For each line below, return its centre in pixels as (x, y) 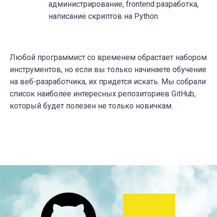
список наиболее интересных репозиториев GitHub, (103, 93)
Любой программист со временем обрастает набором (108, 57)
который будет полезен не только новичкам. (91, 106)
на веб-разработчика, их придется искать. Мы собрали (108, 81)
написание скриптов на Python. (104, 16)
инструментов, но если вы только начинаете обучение (108, 69)
